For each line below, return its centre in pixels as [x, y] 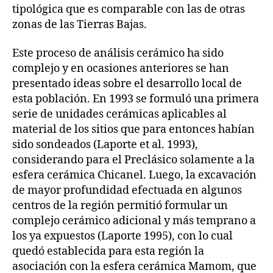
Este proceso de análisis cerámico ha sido [118, 53]
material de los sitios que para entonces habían [133, 129]
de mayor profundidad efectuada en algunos [127, 190]
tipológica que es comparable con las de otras [129, 9]
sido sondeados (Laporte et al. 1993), [105, 145]
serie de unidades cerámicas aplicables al [119, 114]
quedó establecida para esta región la [108, 251]
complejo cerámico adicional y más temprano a [134, 221]
